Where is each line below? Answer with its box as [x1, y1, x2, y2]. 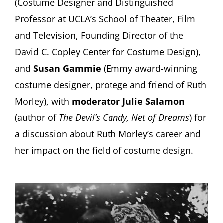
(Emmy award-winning [101, 62, 197, 75]
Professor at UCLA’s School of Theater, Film [14, 13, 195, 25]
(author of [14, 111, 59, 124]
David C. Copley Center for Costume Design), [14, 46, 201, 58]
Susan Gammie [33, 62, 101, 75]
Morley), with [14, 95, 72, 108]
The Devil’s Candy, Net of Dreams [58, 111, 189, 124]
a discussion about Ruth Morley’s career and [14, 128, 201, 140]
